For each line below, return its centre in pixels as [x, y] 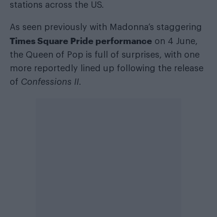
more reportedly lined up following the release [107, 68]
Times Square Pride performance [81, 40]
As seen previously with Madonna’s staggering [106, 27]
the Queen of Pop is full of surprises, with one [105, 54]
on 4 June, [175, 41]
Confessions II [50, 82]
